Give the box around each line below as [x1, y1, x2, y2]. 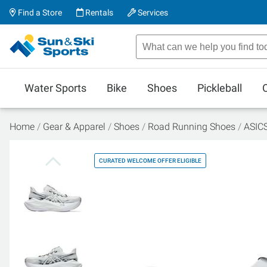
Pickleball [197, 82, 242, 94]
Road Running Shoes [148, 121, 235, 132]
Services [136, 8, 168, 17]
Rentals [83, 8, 113, 17]
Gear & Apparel [43, 121, 105, 132]
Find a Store [16, 8, 62, 17]
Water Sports [24, 82, 86, 94]
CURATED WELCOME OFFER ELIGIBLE [99, 157, 201, 164]
